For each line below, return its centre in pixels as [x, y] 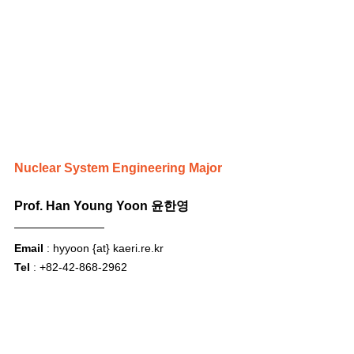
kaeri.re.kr [138, 248]
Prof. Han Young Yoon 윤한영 [102, 205]
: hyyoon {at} [78, 248]
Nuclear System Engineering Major [118, 168]
